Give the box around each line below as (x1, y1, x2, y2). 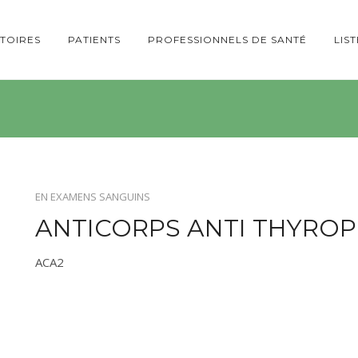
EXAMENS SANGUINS (50, 189, 150, 204)
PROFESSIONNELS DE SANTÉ (148, 34, 307, 46)
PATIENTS (68, 34, 121, 46)
